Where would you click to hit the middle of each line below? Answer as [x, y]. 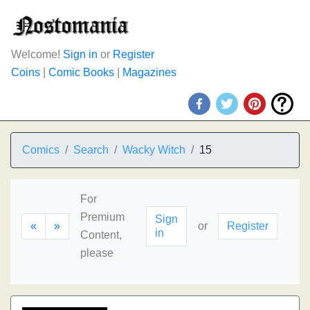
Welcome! [37, 54]
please [97, 253]
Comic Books [81, 72]
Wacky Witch [154, 150]
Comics [41, 150]
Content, [101, 235]
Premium [102, 217]
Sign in [80, 54]
